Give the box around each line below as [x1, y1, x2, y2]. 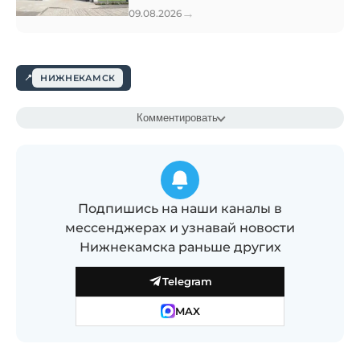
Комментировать [136, 111, 218, 124]
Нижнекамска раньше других [79, 239, 281, 255]
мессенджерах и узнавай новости [65, 219, 295, 235]
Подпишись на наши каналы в [78, 200, 282, 216]
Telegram [162, 275, 212, 288]
